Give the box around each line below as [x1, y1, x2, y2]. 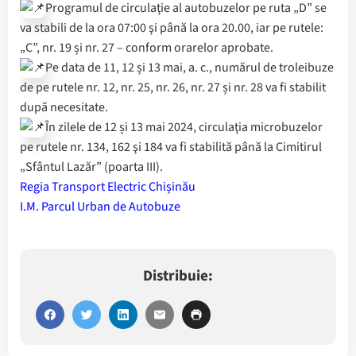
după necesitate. [20, 99, 108, 117]
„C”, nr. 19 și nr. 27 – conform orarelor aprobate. [20, 39, 273, 57]
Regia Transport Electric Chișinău [20, 178, 195, 196]
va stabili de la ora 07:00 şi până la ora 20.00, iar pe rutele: [20, 19, 323, 37]
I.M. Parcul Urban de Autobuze [20, 198, 180, 216]
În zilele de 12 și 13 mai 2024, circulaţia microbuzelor [45, 118, 323, 137]
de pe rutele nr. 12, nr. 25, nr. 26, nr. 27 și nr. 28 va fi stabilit [20, 79, 326, 97]
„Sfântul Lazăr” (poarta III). [20, 158, 163, 176]
